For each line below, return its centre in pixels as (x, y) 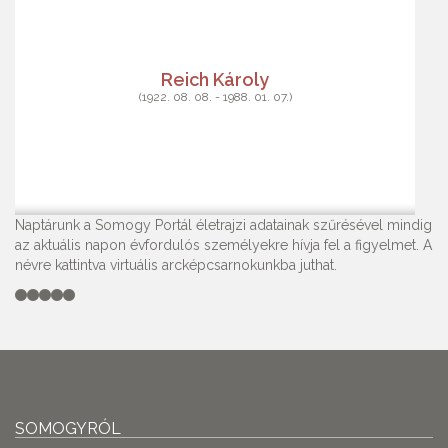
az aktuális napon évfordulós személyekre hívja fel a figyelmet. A (223, 245)
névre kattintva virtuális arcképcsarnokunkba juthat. (176, 265)
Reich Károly (215, 79)
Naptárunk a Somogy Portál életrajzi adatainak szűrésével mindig (223, 225)
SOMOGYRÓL (68, 428)
